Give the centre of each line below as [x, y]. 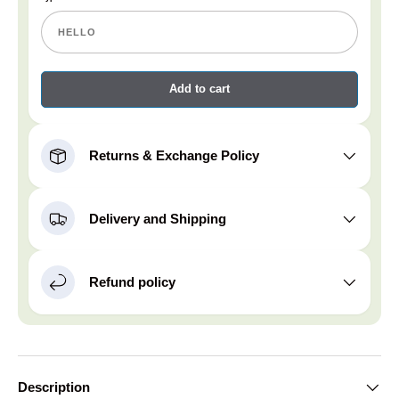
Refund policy [132, 282]
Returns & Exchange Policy [174, 156]
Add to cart [199, 90]
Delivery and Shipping [158, 219]
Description [54, 387]
